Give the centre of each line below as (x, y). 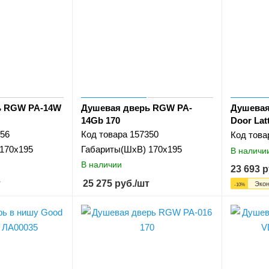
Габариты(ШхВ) (114, 149)
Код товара (104, 134)
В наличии (102, 165)
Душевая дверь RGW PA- (137, 107)
